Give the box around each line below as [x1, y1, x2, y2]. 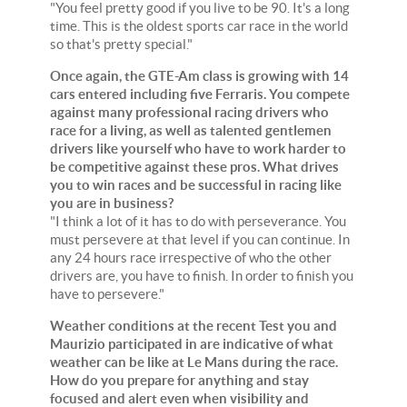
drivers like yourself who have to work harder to [50, 140, 346, 156]
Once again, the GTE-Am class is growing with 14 [50, 67, 349, 84]
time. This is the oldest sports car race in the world [50, 17, 348, 34]
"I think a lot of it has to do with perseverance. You [50, 213, 346, 229]
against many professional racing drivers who [50, 104, 329, 120]
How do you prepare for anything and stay [50, 372, 309, 388]
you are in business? [50, 194, 174, 211]
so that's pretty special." [50, 35, 193, 52]
